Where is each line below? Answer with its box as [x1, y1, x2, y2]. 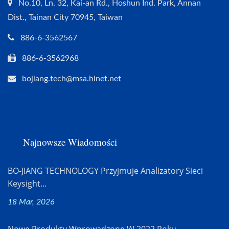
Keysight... [8, 177, 47, 189]
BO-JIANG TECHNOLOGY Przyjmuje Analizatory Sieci [8, 165, 203, 176]
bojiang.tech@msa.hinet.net [22, 74, 121, 83]
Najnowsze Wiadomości [23, 135, 117, 148]
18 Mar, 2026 [8, 197, 55, 206]
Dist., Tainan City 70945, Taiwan [8, 13, 123, 21]
